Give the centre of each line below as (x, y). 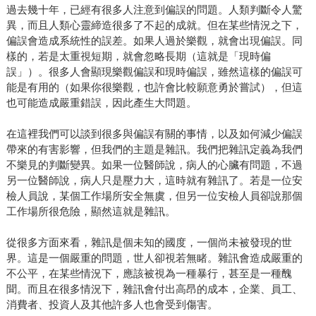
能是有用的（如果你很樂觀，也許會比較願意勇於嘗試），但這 (154, 87)
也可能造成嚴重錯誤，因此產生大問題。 (101, 103)
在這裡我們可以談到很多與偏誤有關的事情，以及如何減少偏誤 (154, 134)
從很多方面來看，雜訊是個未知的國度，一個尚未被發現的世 (149, 243)
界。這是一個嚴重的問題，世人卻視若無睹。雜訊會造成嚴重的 (154, 258)
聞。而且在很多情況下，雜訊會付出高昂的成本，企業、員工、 (154, 289)
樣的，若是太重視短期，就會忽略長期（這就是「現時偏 (138, 56)
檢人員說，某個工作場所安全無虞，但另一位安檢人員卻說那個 (154, 196)
